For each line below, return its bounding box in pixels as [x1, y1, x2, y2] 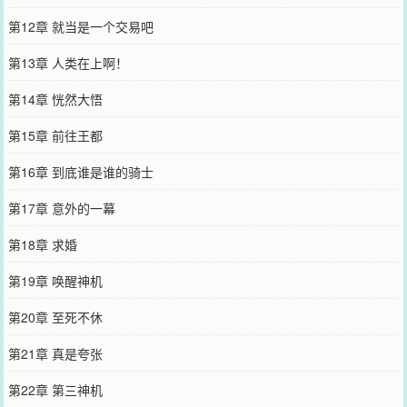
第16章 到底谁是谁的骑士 [7, 162, 154, 181]
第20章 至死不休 [7, 307, 103, 326]
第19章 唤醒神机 [7, 271, 103, 290]
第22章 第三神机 [7, 380, 103, 399]
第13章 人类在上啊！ [7, 53, 128, 72]
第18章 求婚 [7, 234, 77, 253]
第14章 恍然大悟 [7, 89, 103, 108]
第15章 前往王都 [7, 125, 103, 144]
